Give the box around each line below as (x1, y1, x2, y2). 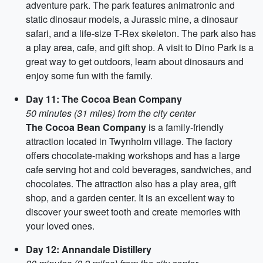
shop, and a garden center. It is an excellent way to (26, 191, 235, 204)
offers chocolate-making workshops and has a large (26, 149, 240, 162)
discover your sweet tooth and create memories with (26, 205, 241, 218)
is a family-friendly (146, 120, 224, 134)
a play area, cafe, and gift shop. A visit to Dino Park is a (26, 41, 254, 54)
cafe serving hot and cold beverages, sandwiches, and (26, 163, 251, 176)
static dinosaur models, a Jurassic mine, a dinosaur (26, 12, 238, 26)
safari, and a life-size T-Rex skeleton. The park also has (26, 26, 256, 40)
